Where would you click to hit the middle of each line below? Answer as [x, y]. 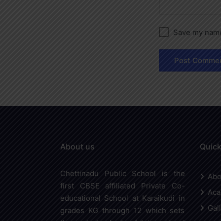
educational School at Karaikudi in [123, 198]
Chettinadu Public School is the [123, 173]
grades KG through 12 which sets [123, 210]
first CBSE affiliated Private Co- [123, 186]
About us [77, 147]
